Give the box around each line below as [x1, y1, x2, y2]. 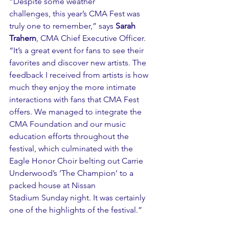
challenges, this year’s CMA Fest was [9, 9, 142, 19]
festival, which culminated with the [9, 144, 135, 154]
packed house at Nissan [9, 180, 98, 191]
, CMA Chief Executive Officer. [36, 33, 148, 43]
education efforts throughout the [9, 131, 131, 142]
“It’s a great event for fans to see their [9, 45, 146, 56]
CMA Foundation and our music [9, 119, 128, 129]
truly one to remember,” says [9, 21, 116, 31]
